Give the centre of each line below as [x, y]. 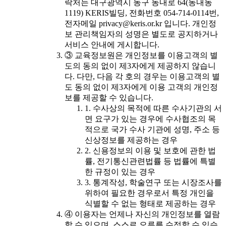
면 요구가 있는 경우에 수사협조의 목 [150, 119]
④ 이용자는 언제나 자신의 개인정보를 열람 [142, 214]
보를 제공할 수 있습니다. [109, 98]
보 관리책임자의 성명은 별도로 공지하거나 [141, 34]
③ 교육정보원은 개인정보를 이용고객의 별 [141, 55]
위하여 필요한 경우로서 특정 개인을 [149, 193]
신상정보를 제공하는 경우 [131, 140]
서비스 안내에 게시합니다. [112, 45]
